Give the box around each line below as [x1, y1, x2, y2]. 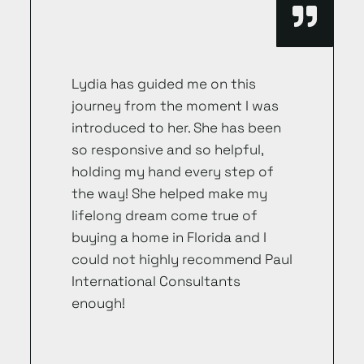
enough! [71, 294, 125, 313]
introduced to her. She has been [71, 119, 281, 137]
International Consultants [71, 272, 240, 291]
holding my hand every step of [71, 162, 274, 181]
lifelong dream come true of [71, 206, 258, 225]
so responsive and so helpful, [71, 141, 263, 159]
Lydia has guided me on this [71, 75, 256, 93]
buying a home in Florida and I [71, 228, 266, 247]
